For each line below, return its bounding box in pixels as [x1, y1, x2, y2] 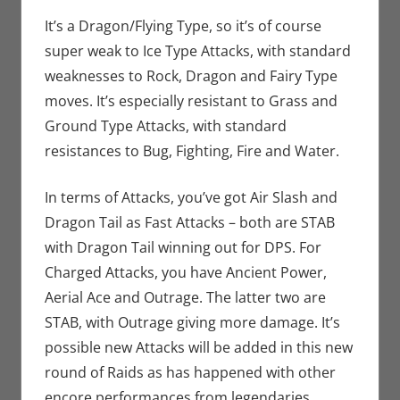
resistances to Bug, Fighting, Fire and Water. [44, 140, 339, 161]
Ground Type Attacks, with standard [44, 115, 287, 136]
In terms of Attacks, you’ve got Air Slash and [44, 187, 337, 207]
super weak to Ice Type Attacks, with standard [44, 40, 351, 61]
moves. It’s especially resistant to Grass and [44, 90, 337, 111]
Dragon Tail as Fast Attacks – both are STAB [44, 212, 335, 232]
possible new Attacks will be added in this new [44, 337, 353, 357]
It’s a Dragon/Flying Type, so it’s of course [44, 15, 321, 36]
